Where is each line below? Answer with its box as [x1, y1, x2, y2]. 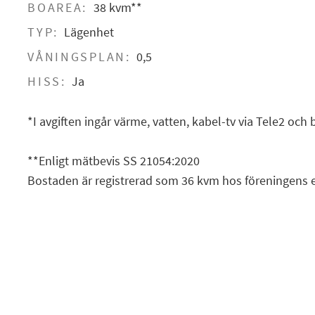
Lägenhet [64, 24, 115, 41]
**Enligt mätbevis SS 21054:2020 [27, 152, 200, 169]
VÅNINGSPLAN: [27, 49, 131, 65]
